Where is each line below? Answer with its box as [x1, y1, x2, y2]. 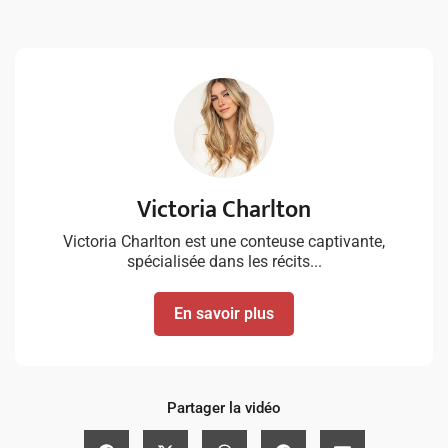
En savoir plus [174, 303, 274, 323]
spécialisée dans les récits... [126, 251, 322, 271]
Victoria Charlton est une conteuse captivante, [63, 231, 385, 251]
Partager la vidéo [167, 398, 281, 417]
